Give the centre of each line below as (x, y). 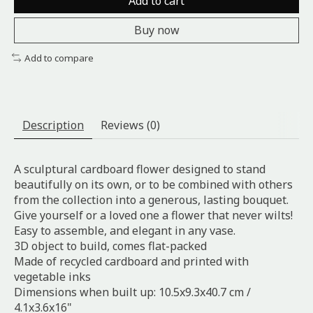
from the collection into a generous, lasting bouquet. (151, 200)
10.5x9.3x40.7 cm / (205, 292)
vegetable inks (52, 277)
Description (53, 125)
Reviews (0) (130, 125)
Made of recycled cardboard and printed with (131, 262)
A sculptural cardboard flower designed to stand (140, 169)
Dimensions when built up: (85, 292)
